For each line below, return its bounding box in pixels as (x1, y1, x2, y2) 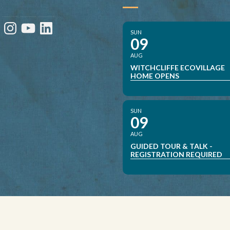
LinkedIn (37, 18, 68, 29)
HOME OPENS (130, 71, 179, 81)
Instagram (2, 18, 37, 29)
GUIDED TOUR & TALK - (130, 142, 213, 151)
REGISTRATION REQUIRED (130, 150, 222, 159)
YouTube (20, 18, 51, 29)
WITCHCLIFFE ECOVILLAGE (130, 63, 225, 72)
